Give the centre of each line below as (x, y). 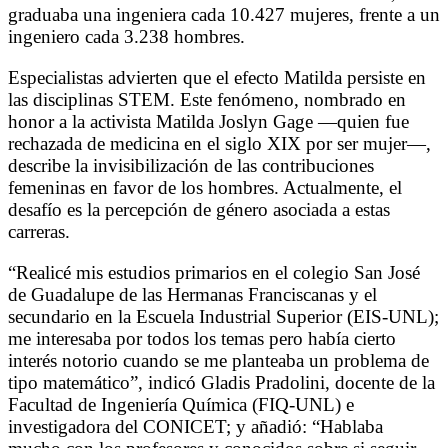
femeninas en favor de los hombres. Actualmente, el (205, 187)
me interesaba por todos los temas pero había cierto (202, 338)
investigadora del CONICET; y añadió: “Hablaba (195, 426)
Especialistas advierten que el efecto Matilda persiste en (217, 77)
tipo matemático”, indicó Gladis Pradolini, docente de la (221, 382)
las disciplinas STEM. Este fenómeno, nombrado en (207, 99)
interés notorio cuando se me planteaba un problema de (218, 360)
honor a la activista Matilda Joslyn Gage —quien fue (208, 121)
